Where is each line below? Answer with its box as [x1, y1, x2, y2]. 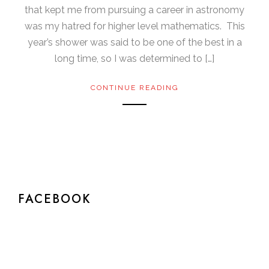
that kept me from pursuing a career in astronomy [25, 4, 244, 16]
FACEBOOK [18, 190, 91, 207]
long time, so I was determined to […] [55, 52, 214, 64]
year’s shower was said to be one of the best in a [27, 36, 242, 48]
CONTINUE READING [90, 83, 179, 92]
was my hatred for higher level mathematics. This [24, 20, 245, 32]
